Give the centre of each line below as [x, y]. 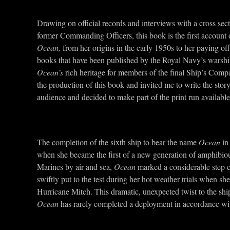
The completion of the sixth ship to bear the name [118, 142]
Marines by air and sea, [75, 167]
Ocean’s [50, 72]
